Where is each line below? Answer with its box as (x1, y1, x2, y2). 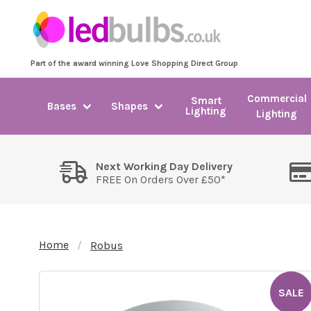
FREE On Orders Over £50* (95, 173, 226, 186)
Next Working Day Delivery (95, 160, 233, 173)
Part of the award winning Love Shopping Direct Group (31, 58, 238, 68)
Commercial (246, 92, 307, 105)
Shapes (110, 100, 148, 112)
